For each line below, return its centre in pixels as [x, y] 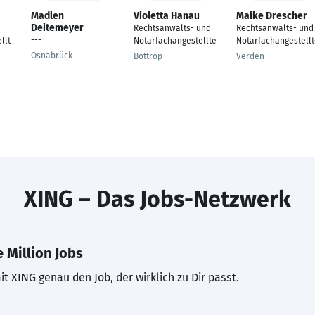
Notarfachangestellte [175, 41]
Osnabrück [52, 56]
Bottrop [148, 56]
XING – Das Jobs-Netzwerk [157, 199]
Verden [250, 56]
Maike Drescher [272, 16]
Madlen [47, 16]
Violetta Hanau [167, 16]
